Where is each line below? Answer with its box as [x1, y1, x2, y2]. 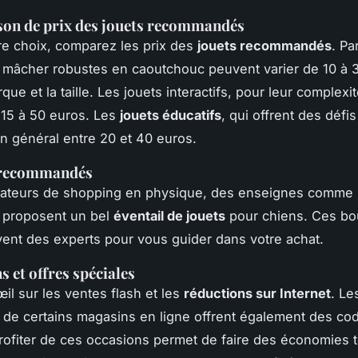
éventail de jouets [113, 207, 225, 224]
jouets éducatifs [120, 106, 221, 123]
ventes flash [65, 284, 141, 301]
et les [141, 284, 184, 301]
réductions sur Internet [184, 284, 331, 301]
